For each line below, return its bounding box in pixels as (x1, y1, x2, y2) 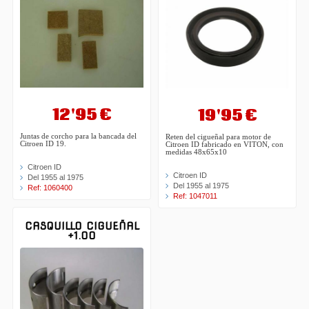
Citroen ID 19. (20, 139, 67, 148)
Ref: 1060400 (28, 183, 73, 192)
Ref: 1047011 (173, 192, 217, 201)
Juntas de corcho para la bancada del (20, 132, 137, 140)
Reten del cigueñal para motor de (166, 133, 271, 141)
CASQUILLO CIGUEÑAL (24, 219, 139, 232)
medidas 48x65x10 (166, 148, 227, 157)
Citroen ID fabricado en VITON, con (166, 141, 283, 149)
